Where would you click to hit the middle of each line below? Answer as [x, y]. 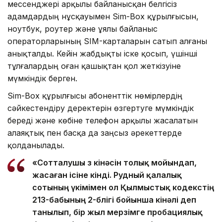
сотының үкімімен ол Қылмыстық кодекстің [123, 187]
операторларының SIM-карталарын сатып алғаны [107, 41]
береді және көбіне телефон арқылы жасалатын [103, 120]
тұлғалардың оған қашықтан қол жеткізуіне [94, 66]
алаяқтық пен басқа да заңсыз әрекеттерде [95, 133]
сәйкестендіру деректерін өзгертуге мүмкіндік [101, 108]
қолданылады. [36, 145]
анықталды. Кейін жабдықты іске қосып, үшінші [102, 53]
